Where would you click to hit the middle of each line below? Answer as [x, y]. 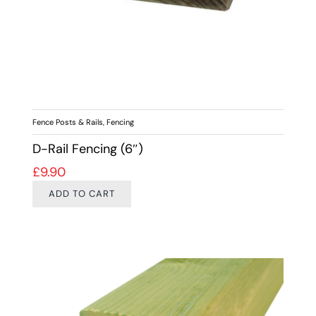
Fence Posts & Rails [67, 122]
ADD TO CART [81, 194]
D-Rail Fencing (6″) [87, 149]
